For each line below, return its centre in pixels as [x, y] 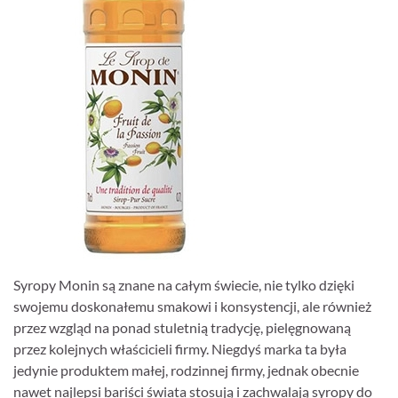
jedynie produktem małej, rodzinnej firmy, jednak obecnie [186, 370]
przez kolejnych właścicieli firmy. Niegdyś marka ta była [180, 349]
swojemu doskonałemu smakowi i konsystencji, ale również [192, 306]
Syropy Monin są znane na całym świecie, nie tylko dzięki [184, 285]
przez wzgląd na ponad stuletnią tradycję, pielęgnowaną [182, 327]
